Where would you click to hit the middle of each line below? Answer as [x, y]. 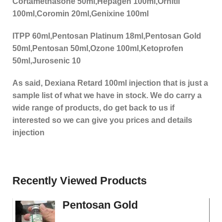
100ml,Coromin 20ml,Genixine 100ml [81, 14]
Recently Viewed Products [80, 181]
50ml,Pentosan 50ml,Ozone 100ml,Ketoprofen [98, 49]
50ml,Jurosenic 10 [47, 61]
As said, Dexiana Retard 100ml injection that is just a [110, 83]
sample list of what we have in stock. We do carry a [107, 96]
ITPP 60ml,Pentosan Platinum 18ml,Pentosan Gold [107, 36]
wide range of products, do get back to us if [93, 108]
